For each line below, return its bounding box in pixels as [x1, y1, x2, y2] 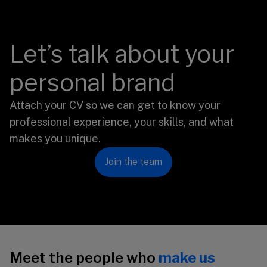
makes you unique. [10, 132, 101, 145]
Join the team [105, 156, 162, 167]
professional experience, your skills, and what [10, 115, 234, 128]
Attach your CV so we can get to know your [10, 98, 221, 111]
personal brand [10, 67, 175, 97]
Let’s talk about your [10, 39, 234, 69]
